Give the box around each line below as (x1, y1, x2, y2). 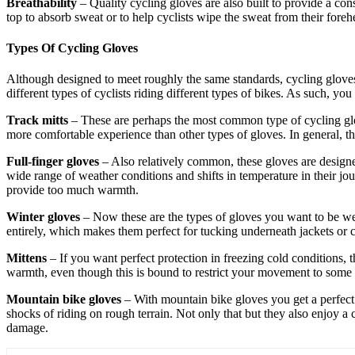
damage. (6, 321, 48, 335)
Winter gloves (6, 210, 80, 224)
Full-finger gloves (6, 155, 99, 169)
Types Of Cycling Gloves (6, 41, 138, 55)
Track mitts (6, 113, 68, 128)
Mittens (6, 251, 47, 265)
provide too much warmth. (6, 183, 139, 197)
